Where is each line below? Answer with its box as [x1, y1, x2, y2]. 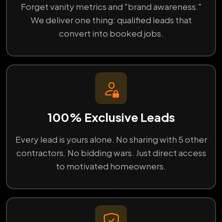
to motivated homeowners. [56, 161, 166, 172]
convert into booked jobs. [58, 28, 164, 39]
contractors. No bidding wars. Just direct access [16, 147, 206, 159]
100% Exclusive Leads [47, 110, 175, 125]
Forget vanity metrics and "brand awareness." [20, 1, 202, 12]
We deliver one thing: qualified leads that [30, 14, 192, 26]
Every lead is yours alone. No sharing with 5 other [15, 134, 207, 145]
